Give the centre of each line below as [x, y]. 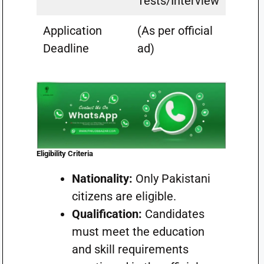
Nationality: [102, 179]
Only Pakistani [171, 179]
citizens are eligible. [124, 196]
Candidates [173, 214]
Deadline [66, 48]
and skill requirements [130, 249]
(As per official [175, 31]
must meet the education [138, 232]
